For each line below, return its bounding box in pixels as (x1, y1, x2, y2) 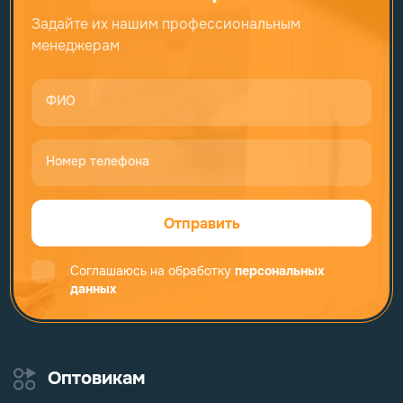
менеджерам (31, 36, 120, 56)
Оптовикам (48, 367, 145, 390)
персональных (235, 263, 324, 280)
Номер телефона (46, 153, 149, 170)
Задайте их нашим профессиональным (31, 14, 300, 34)
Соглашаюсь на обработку (70, 263, 235, 280)
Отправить (163, 213, 240, 233)
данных (70, 281, 116, 298)
